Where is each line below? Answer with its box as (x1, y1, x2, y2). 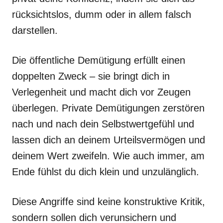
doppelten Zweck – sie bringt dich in (12, 71, 170, 82)
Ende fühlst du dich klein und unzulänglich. (12, 166, 199, 177)
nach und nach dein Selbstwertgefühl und (12, 118, 194, 129)
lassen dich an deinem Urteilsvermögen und (12, 134, 205, 145)
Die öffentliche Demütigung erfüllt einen (12, 55, 185, 66)
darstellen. (12, 25, 58, 36)
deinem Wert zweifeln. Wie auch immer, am (12, 150, 205, 161)
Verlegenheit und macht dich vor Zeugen (12, 87, 191, 98)
